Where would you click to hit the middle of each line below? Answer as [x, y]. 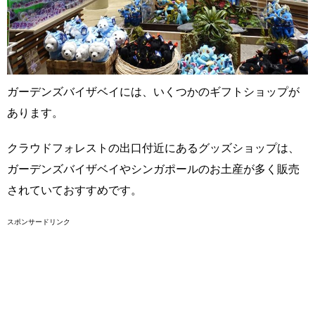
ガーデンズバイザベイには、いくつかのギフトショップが [153, 91]
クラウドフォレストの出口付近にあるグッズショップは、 [153, 148]
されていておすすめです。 [75, 190]
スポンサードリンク [39, 221]
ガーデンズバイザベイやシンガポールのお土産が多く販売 [153, 169]
